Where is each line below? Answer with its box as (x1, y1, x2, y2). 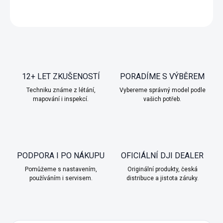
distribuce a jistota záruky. (126, 175, 199, 182)
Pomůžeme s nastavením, (24, 166, 97, 173)
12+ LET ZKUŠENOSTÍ (21, 72, 100, 82)
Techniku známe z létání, (26, 87, 96, 94)
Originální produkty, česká (127, 166, 198, 173)
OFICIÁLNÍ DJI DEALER (121, 151, 204, 161)
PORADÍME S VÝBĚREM (120, 72, 205, 82)
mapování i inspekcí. (33, 96, 89, 103)
